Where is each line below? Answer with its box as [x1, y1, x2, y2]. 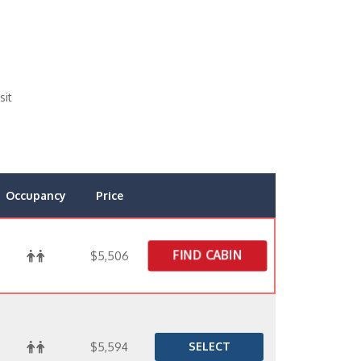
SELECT [188, 339, 230, 353]
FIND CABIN [175, 247, 240, 263]
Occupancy [6, 189, 66, 202]
